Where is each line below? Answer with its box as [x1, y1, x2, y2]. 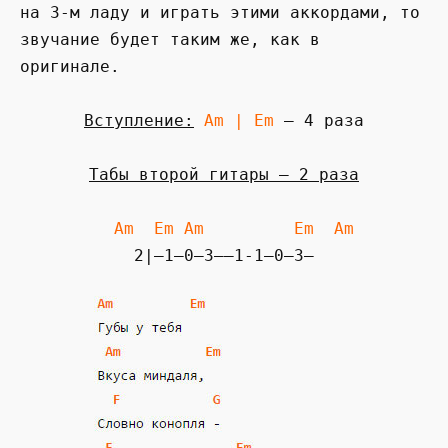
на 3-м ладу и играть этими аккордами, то [20, 2, 420, 22]
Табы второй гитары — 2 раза [89, 165, 359, 185]
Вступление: [84, 110, 194, 130]
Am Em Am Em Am [114, 219, 354, 239]
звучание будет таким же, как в [20, 29, 320, 49]
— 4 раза [274, 110, 364, 130]
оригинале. [20, 56, 120, 76]
